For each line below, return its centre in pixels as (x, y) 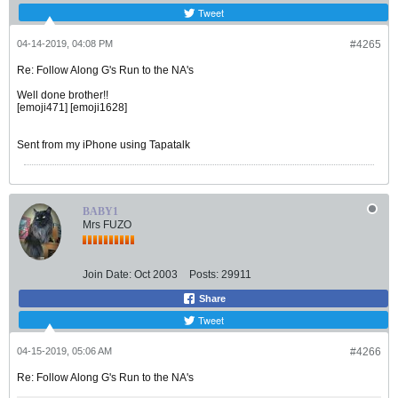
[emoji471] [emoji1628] (72, 108)
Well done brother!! (63, 96)
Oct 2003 (156, 275)
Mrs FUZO (107, 225)
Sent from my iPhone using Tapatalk (103, 145)
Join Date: (107, 275)
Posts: (204, 275)
